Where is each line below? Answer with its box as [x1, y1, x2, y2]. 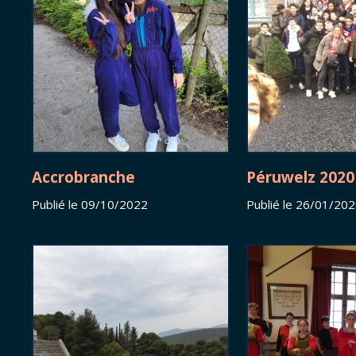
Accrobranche [32, 167, 135, 188]
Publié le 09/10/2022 [32, 196, 148, 213]
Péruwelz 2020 [246, 167, 354, 188]
